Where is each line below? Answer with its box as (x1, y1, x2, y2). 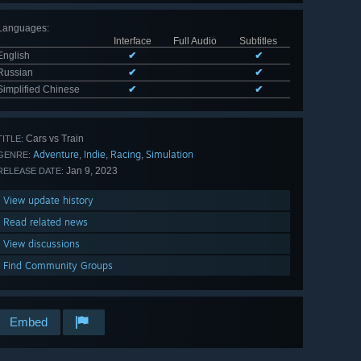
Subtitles (239, 35, 277, 48)
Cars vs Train (23, 133, 84, 145)
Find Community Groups (3, 259, 113, 272)
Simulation (146, 148, 193, 161)
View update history (3, 194, 93, 207)
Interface (113, 35, 151, 48)
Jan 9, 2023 (64, 165, 118, 177)
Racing (110, 148, 141, 161)
